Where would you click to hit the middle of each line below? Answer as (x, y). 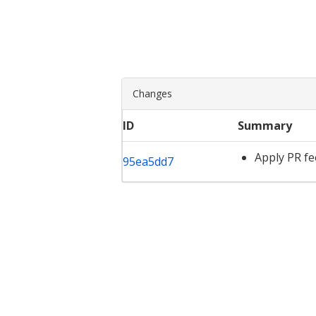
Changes (152, 94)
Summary (265, 126)
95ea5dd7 (148, 162)
